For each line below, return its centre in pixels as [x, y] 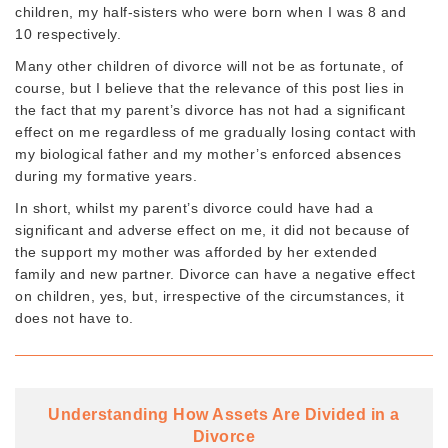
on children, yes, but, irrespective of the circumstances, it [209, 295]
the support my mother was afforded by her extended [196, 251]
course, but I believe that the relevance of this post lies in [210, 87]
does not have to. [74, 317]
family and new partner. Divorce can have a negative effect [215, 273]
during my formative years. [106, 175]
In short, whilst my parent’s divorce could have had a [194, 207]
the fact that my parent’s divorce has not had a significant [210, 109]
